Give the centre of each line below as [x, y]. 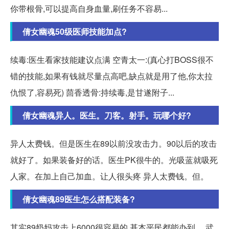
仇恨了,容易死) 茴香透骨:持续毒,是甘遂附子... [92, 92]
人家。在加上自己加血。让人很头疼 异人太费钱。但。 [109, 176]
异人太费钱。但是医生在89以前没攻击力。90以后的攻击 [113, 143]
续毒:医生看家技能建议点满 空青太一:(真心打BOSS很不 [112, 59]
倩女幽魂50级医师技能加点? [75, 31]
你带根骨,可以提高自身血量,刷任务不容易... [89, 8]
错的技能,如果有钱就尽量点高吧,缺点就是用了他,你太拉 [111, 76]
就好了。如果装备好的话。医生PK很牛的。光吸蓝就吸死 [114, 159]
